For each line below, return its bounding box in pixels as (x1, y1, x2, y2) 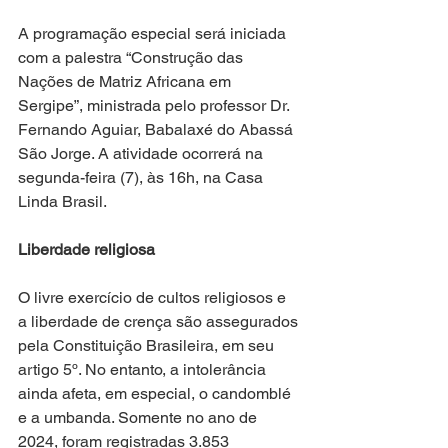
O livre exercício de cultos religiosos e (18, 287, 290, 307)
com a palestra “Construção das (18, 47, 247, 67)
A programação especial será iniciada (18, 23, 290, 43)
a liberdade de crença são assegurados (18, 311, 302, 331)
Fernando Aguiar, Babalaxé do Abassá (18, 119, 297, 139)
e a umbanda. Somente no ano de (18, 407, 261, 427)
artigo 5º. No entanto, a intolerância (18, 359, 270, 379)
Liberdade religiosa (18, 239, 155, 259)
